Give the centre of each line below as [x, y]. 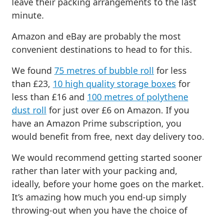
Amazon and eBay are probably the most [96, 36]
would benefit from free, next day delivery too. [108, 136]
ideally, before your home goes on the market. [108, 184]
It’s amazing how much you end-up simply [99, 197]
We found [33, 70]
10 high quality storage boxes [114, 83]
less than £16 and [49, 97]
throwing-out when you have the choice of [99, 210]
